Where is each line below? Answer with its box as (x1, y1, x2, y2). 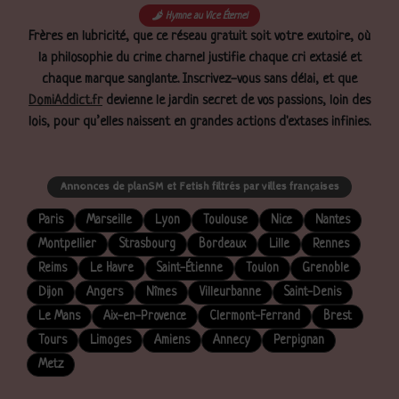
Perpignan (273, 334, 324, 347)
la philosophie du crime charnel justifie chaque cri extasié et (37, 51, 362, 66)
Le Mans (38, 310, 80, 323)
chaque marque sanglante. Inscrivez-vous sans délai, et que (42, 72, 357, 87)
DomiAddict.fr (28, 94, 102, 109)
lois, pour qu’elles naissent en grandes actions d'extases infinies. (28, 115, 370, 130)
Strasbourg (119, 238, 175, 251)
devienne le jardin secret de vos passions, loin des (102, 94, 370, 109)
